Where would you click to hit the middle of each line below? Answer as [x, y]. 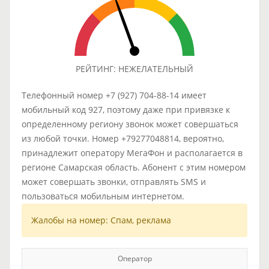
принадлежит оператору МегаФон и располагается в [132, 153]
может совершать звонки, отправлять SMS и [114, 182]
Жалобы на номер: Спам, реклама [101, 220]
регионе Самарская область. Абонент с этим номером [134, 167]
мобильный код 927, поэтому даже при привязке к [126, 110]
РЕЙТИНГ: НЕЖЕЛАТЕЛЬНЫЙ [134, 69]
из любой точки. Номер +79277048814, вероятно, [123, 138]
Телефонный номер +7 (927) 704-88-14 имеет [114, 95]
